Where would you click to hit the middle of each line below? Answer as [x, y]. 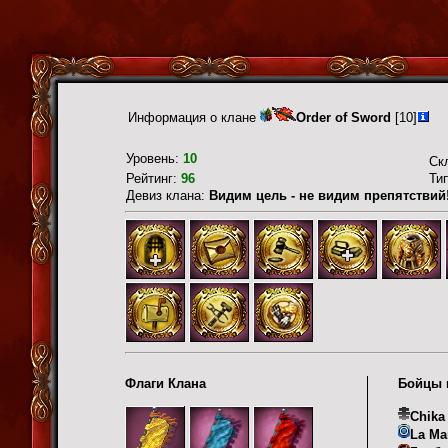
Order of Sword [343, 117]
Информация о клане [194, 117]
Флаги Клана [165, 383]
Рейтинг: [153, 178]
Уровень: [154, 158]
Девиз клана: [167, 195]
